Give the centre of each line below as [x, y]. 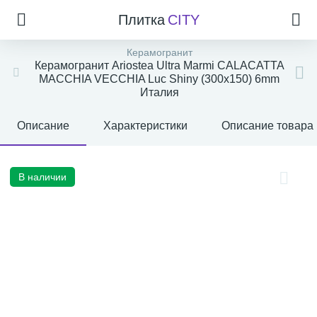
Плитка [141, 20]
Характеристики [145, 126]
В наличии [42, 177]
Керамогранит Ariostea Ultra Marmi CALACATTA [159, 65]
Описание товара [267, 126]
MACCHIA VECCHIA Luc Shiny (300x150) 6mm [159, 79]
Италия [159, 92]
